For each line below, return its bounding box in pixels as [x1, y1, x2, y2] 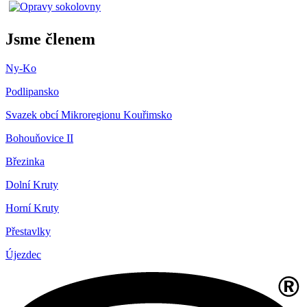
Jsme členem [5, 29, 95, 48]
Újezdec [5, 248, 41, 260]
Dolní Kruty [5, 178, 58, 191]
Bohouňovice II [5, 132, 73, 144]
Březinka [5, 155, 45, 167]
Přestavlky [5, 225, 51, 237]
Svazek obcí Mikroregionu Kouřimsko [5, 108, 172, 121]
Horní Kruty [5, 201, 59, 214]
